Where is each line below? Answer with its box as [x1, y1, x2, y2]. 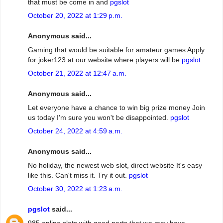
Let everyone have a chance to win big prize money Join [28, 103, 205, 111]
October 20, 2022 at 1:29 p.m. [28, 11, 122, 19]
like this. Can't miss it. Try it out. [28, 171, 129, 179]
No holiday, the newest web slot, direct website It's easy [28, 161, 202, 169]
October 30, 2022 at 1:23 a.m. [28, 184, 122, 193]
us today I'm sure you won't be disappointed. [28, 113, 170, 121]
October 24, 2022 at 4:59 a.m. [28, 126, 122, 135]
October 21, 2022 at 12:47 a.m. [28, 69, 126, 77]
